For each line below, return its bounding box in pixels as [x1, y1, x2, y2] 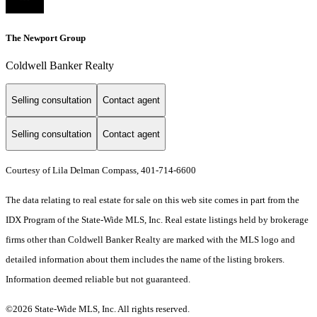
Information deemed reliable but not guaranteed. [6, 274, 190, 285]
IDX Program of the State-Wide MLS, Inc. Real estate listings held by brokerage [6, 214, 309, 226]
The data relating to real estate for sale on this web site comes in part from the [6, 195, 299, 206]
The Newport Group [6, 32, 86, 43]
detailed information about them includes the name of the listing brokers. [6, 254, 284, 265]
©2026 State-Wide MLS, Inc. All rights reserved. [6, 304, 190, 315]
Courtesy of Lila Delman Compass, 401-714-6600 [6, 165, 196, 176]
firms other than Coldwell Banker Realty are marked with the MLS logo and [6, 234, 295, 246]
